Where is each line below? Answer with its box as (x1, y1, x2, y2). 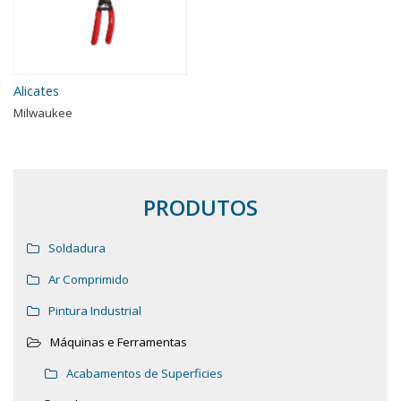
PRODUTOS (143, 192, 258, 223)
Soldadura (48, 240, 106, 257)
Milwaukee (13, 105, 73, 122)
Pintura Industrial (48, 303, 141, 320)
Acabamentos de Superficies (66, 365, 223, 382)
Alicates (13, 81, 59, 100)
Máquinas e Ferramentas (50, 334, 187, 351)
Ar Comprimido (48, 271, 129, 288)
